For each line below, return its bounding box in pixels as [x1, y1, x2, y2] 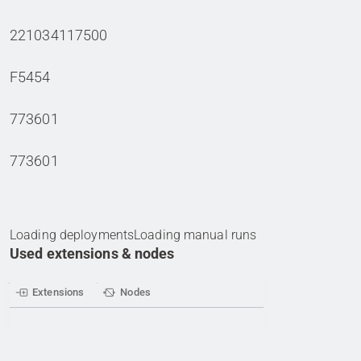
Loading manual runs [134, 226, 257, 243]
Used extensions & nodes [10, 244, 175, 262]
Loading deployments [10, 226, 135, 243]
